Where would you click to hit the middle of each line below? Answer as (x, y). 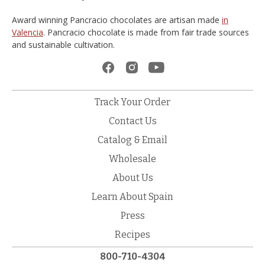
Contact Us (132, 121)
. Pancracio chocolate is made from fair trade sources (146, 32)
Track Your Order (132, 102)
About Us (132, 177)
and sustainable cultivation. (63, 44)
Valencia (28, 32)
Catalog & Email (132, 140)
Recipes (132, 234)
